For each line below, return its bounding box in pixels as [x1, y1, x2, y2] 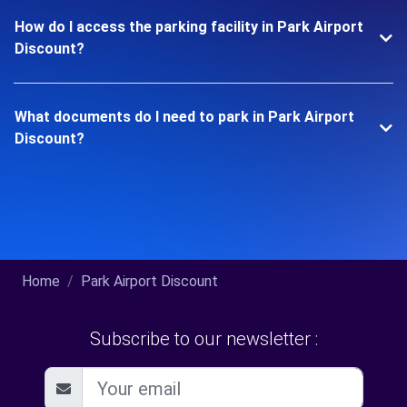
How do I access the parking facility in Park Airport [15, 18, 363, 35]
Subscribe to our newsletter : [89, 328, 318, 350]
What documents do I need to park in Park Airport [15, 108, 354, 125]
